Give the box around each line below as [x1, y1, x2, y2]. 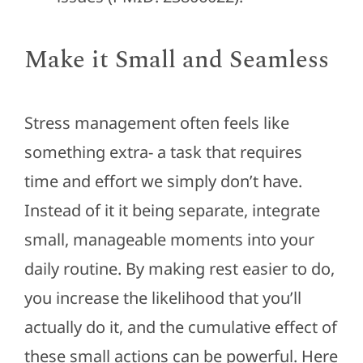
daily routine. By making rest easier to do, [23, 257, 335, 280]
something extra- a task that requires [23, 140, 302, 163]
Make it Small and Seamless [23, 41, 329, 79]
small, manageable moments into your [23, 228, 314, 250]
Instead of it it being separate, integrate [23, 199, 320, 221]
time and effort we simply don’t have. [23, 169, 302, 192]
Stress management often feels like [23, 111, 289, 134]
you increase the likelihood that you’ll [23, 286, 301, 309]
